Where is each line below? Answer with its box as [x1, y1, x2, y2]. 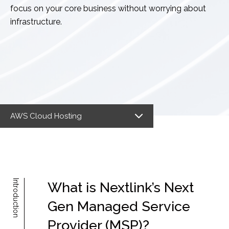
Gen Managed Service [47, 198, 190, 214]
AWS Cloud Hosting [10, 111, 82, 121]
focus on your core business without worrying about [10, 4, 206, 13]
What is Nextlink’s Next [47, 179, 194, 195]
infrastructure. [10, 17, 62, 27]
